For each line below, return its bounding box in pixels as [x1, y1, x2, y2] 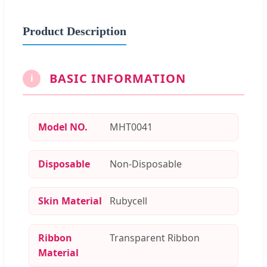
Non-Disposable [110, 157, 182, 170]
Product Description [23, 24, 126, 38]
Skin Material [38, 194, 102, 207]
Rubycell [110, 194, 147, 207]
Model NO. [38, 120, 88, 133]
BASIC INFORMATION [49, 70, 186, 86]
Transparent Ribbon [110, 231, 200, 244]
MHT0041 [110, 120, 153, 133]
